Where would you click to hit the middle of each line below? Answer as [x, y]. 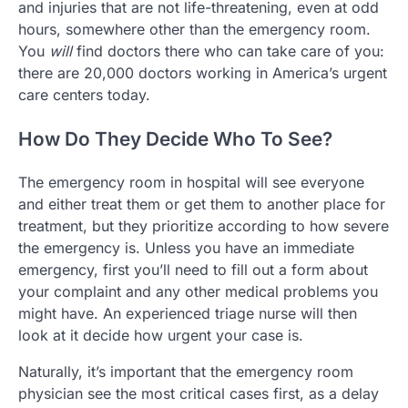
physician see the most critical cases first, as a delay [199, 394]
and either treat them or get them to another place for [202, 204]
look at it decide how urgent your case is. [161, 336]
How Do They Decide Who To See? [175, 138]
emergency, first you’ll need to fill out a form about [193, 270]
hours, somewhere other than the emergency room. [194, 29]
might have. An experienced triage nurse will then [188, 314]
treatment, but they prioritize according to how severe [204, 226]
